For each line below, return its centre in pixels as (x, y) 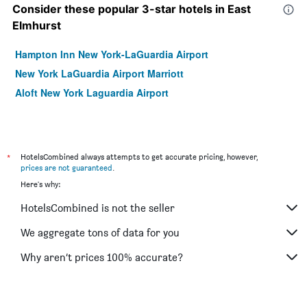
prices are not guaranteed (66, 168)
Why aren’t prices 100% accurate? (102, 257)
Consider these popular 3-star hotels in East (132, 9)
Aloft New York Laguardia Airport (92, 93)
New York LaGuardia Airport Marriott (99, 74)
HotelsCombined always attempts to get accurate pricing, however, (139, 157)
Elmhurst (37, 26)
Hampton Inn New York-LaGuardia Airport (112, 54)
